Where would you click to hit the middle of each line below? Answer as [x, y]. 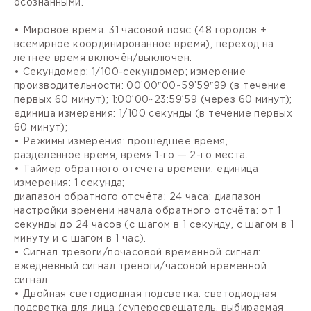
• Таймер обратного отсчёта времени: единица [136, 169]
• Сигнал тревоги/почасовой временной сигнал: [137, 252]
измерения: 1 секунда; [69, 183]
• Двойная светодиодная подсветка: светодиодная [145, 294]
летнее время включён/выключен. [103, 58]
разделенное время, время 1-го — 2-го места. [131, 155]
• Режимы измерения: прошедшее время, [121, 141]
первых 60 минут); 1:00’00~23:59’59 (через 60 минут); [153, 100]
